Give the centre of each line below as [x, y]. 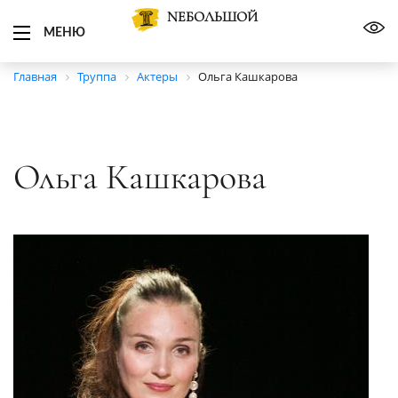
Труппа [97, 76]
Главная [35, 76]
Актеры [157, 76]
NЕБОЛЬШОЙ [212, 17]
